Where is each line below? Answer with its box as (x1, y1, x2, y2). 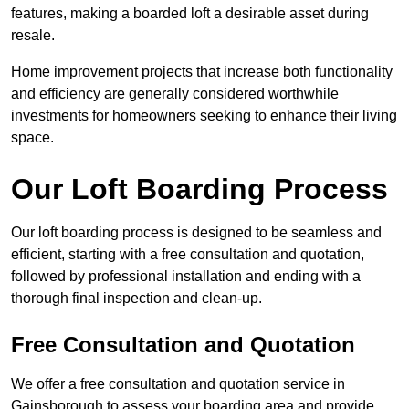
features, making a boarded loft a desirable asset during (11, 5, 369, 22)
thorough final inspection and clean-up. (11, 290, 262, 307)
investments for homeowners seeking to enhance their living (11, 108, 397, 124)
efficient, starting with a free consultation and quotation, (11, 246, 364, 263)
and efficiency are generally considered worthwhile (11, 86, 339, 102)
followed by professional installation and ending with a (11, 268, 361, 285)
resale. (11, 27, 55, 44)
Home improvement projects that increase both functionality (11, 64, 393, 80)
